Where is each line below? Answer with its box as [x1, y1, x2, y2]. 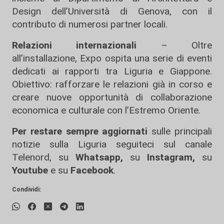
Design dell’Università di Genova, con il [12, 5, 212, 17]
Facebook [70, 164, 113, 176]
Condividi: [12, 185, 41, 193]
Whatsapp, [75, 151, 123, 163]
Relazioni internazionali [12, 39, 161, 51]
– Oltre [160, 39, 212, 51]
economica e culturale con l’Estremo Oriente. [12, 104, 200, 116]
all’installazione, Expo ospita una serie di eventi [12, 52, 212, 64]
